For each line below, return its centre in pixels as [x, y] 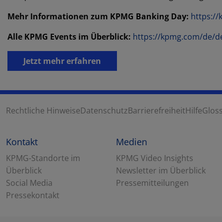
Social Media [29, 183]
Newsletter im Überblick [161, 171]
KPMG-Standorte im [43, 158]
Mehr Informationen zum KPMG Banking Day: [98, 17]
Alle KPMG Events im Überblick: [69, 37]
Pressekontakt [33, 195]
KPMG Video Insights [155, 158]
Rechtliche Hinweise [43, 110]
